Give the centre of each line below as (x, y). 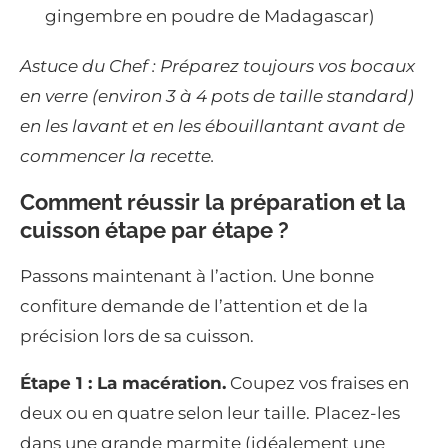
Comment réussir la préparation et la (213, 202)
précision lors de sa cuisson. (137, 336)
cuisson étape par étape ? (154, 230)
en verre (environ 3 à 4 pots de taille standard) (217, 96)
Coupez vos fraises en (317, 383)
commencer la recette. (117, 156)
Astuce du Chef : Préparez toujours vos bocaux (217, 66)
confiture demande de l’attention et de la (194, 306)
